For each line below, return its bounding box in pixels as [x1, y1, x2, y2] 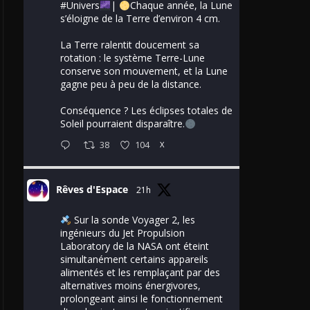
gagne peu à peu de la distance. [60, 77, 201, 91]
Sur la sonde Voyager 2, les [71, 213, 195, 227]
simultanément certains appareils [60, 253, 208, 266]
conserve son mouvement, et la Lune [60, 64, 228, 78]
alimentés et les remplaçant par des [60, 266, 220, 280]
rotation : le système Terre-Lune [60, 51, 205, 65]
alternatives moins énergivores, [60, 279, 201, 293]
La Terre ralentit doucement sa [60, 38, 199, 52]
